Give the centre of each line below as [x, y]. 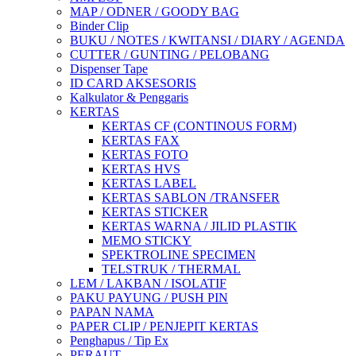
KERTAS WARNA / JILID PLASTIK [199, 226]
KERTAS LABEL [149, 183]
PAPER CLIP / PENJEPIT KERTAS [164, 326]
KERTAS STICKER [155, 211]
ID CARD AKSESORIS [133, 83]
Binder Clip [99, 25]
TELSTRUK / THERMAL [171, 269]
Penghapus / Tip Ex [119, 340]
